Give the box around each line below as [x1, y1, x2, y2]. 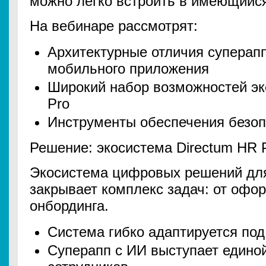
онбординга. [30, 198, 109, 214]
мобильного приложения [47, 61, 209, 77]
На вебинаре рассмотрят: [30, 18, 198, 34]
